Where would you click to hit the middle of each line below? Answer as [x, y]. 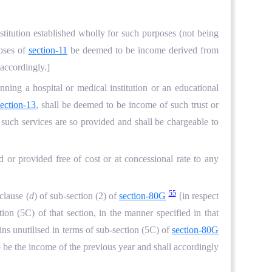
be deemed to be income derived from [143, 50]
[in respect [199, 196]
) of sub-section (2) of [76, 196]
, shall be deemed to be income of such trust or [127, 104]
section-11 [48, 50]
